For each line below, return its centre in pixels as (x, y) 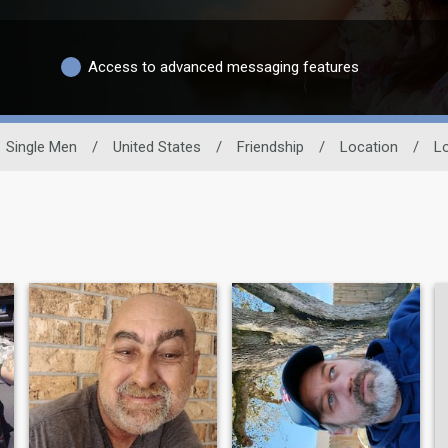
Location (368, 146)
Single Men (41, 146)
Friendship (270, 146)
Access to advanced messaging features (223, 67)
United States (156, 146)
